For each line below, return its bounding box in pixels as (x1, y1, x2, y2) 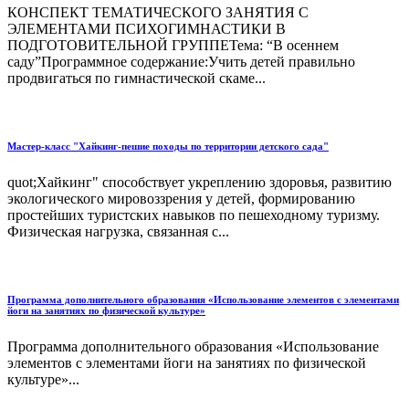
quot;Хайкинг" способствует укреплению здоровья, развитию (7, 173, 392, 190)
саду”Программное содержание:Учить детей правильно (7, 54, 355, 70)
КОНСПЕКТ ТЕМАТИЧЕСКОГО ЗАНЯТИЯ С (7, 5, 309, 21)
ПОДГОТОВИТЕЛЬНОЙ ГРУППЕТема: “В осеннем (7, 37, 339, 54)
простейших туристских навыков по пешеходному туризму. (7, 206, 380, 223)
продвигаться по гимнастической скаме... (7, 70, 266, 87)
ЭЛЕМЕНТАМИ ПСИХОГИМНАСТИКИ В (7, 21, 286, 37)
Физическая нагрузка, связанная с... (7, 223, 229, 239)
